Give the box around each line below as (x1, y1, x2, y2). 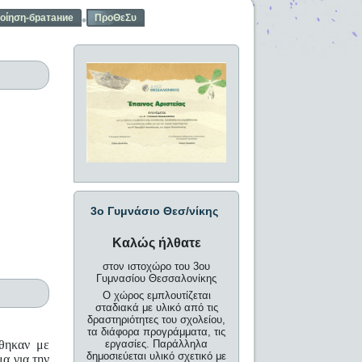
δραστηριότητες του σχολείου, (87, 314, 226, 326)
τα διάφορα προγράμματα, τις (87, 326, 226, 339)
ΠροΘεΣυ (95, 12, 137, 23)
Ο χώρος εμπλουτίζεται (102, 289, 211, 302)
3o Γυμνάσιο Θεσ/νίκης (90, 204, 219, 218)
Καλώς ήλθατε (112, 236, 201, 250)
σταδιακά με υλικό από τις (95, 301, 218, 314)
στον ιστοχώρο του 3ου (103, 260, 211, 273)
